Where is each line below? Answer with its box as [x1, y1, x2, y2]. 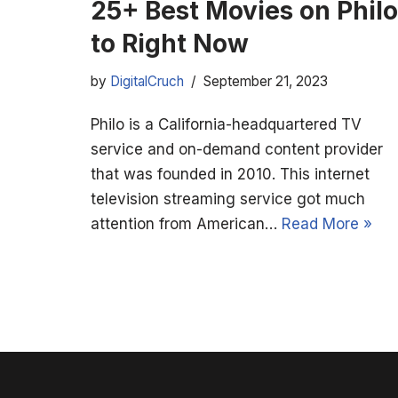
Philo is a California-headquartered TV [91, 115, 362, 133]
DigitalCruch [110, 72, 184, 90]
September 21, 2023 [203, 72, 328, 90]
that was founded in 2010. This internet [91, 164, 370, 183]
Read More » [282, 214, 372, 233]
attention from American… [91, 214, 282, 233]
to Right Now [91, 28, 249, 59]
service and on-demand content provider [91, 139, 383, 158]
